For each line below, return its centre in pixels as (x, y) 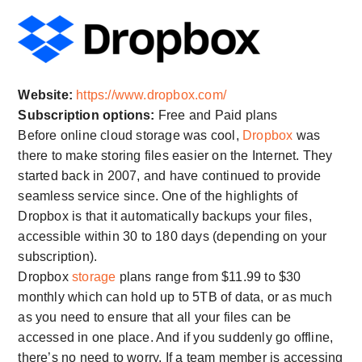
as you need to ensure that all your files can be (154, 317)
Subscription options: (86, 115)
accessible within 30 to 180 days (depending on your (173, 236)
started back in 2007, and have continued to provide (170, 175)
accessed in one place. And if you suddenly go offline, (176, 337)
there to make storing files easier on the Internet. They (175, 155)
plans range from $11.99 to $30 (210, 276)
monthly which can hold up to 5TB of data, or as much (175, 297)
